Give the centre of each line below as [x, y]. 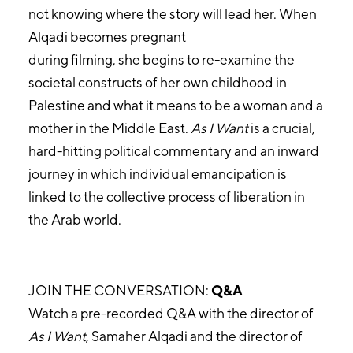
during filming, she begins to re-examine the [161, 59]
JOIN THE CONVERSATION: [119, 290]
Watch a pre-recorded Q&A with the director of [171, 313]
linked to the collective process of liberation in [166, 196]
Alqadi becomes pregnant [107, 36]
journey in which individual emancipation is [157, 173]
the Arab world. [74, 219]
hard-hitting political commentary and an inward [173, 150]
